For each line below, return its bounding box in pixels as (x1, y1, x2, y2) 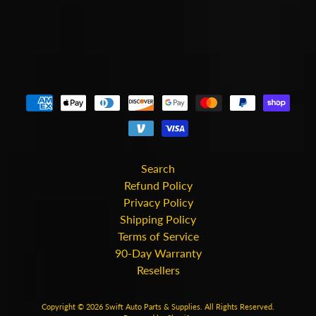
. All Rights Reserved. (200, 301, 274, 311)
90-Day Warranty (114, 245, 202, 260)
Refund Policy (123, 178, 193, 192)
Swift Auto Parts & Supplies (105, 301, 200, 311)
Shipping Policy (120, 212, 196, 226)
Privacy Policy (123, 195, 193, 209)
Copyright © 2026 (42, 301, 105, 311)
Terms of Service (117, 229, 199, 243)
